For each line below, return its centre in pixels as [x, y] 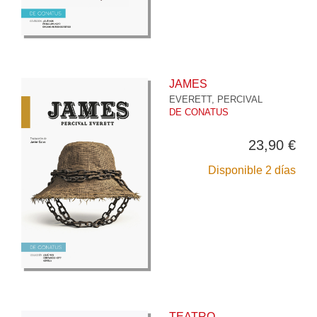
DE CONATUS [199, 113]
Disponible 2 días [252, 171]
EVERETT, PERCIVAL [216, 100]
